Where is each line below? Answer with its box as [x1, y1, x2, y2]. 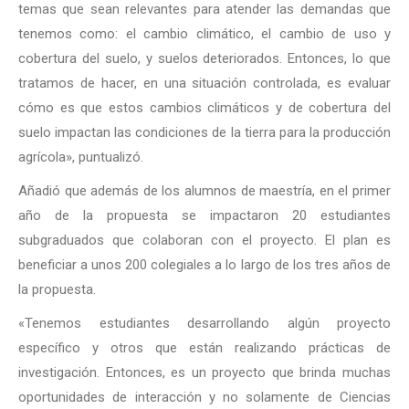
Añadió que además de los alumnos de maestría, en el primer [18, 183, 391, 199]
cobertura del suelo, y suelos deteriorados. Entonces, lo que [18, 50, 391, 67]
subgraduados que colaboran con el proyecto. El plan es [18, 232, 391, 248]
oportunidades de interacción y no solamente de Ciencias [18, 389, 391, 405]
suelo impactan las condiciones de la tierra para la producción [18, 124, 391, 141]
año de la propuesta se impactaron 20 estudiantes [18, 207, 391, 224]
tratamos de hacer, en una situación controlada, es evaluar [18, 75, 391, 91]
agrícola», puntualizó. [18, 149, 143, 165]
